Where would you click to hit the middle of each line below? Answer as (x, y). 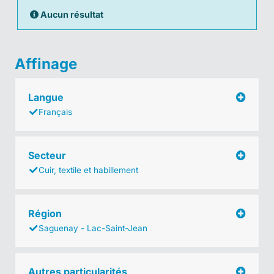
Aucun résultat (71, 14)
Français (55, 112)
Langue (47, 97)
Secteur (48, 155)
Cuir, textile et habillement (88, 170)
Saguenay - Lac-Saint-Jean (93, 228)
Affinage (46, 64)
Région (46, 213)
